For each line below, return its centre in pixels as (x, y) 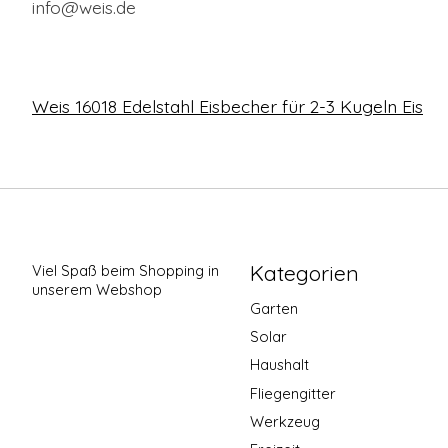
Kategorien (304, 272)
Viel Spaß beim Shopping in (125, 270)
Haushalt (279, 365)
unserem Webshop (97, 289)
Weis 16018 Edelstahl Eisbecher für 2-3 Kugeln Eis (227, 105)
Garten (273, 309)
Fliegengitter (292, 393)
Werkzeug (284, 421)
